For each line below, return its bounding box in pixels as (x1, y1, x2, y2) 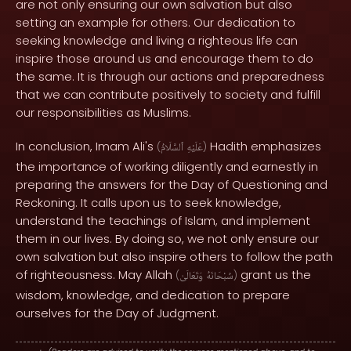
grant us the (237, 266, 311, 283)
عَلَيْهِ (186, 139, 203, 157)
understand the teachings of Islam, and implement (16, 212, 310, 229)
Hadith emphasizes (207, 138, 321, 154)
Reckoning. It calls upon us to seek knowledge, (16, 194, 281, 211)
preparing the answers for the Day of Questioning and (16, 176, 327, 193)
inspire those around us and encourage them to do (16, 50, 313, 67)
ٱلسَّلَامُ (161, 139, 183, 157)
